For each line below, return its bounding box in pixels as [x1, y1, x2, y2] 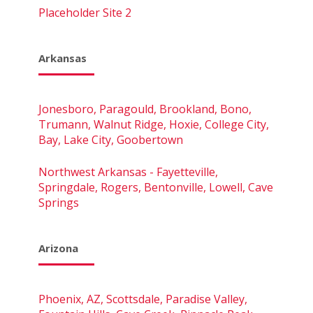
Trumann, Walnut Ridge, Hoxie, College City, [38, 116, 269, 132]
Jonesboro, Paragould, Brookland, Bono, [38, 101, 252, 117]
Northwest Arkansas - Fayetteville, [38, 163, 218, 180]
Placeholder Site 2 [38, 4, 131, 20]
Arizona [38, 240, 78, 255]
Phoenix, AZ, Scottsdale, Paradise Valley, [38, 291, 247, 307]
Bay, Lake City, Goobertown [38, 131, 183, 147]
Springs [38, 194, 79, 210]
